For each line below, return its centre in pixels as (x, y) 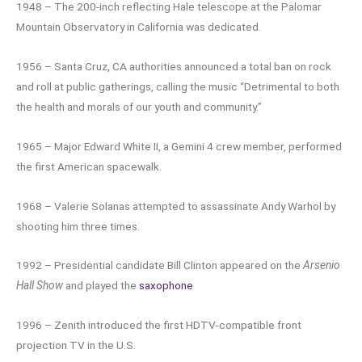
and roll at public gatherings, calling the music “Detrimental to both (178, 86)
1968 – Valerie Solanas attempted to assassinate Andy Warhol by (176, 206)
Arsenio (322, 265)
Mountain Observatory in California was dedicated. (139, 26)
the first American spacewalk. (89, 166)
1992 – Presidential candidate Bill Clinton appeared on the (160, 265)
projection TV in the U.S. (76, 345)
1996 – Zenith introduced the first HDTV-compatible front (159, 325)
